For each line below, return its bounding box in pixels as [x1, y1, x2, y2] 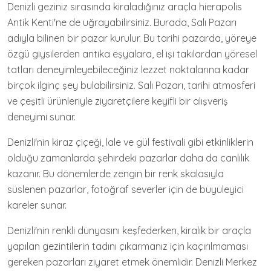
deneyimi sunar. [7, 110, 76, 123]
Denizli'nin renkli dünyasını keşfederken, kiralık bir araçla [7, 224, 251, 237]
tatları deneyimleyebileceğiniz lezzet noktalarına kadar [7, 63, 249, 76]
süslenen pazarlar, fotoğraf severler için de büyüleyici [7, 183, 244, 195]
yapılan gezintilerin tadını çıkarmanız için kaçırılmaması [7, 240, 248, 252]
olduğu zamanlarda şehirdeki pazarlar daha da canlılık [7, 151, 249, 164]
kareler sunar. [7, 198, 67, 211]
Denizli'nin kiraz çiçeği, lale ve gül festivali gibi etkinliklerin [7, 135, 253, 148]
